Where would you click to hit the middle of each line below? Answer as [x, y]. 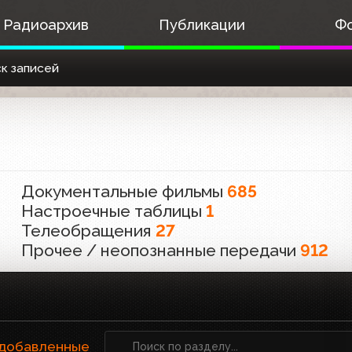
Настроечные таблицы [114, 211]
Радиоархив [46, 25]
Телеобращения [89, 231]
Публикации [202, 25]
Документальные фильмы [125, 191]
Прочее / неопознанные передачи [161, 250]
